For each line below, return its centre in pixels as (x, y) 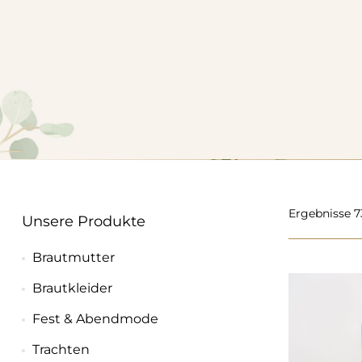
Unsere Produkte (84, 221)
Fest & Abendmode (95, 319)
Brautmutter (73, 257)
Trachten (61, 349)
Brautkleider (72, 288)
